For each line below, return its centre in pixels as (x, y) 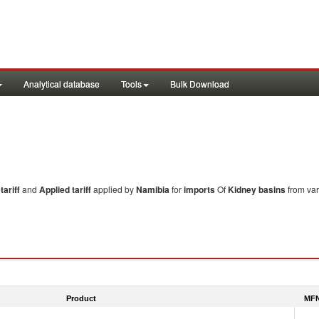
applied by (115, 189)
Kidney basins (257, 189)
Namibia (153, 189)
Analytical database (62, 84)
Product (81, 298)
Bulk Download (200, 84)
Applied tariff (66, 189)
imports (199, 189)
